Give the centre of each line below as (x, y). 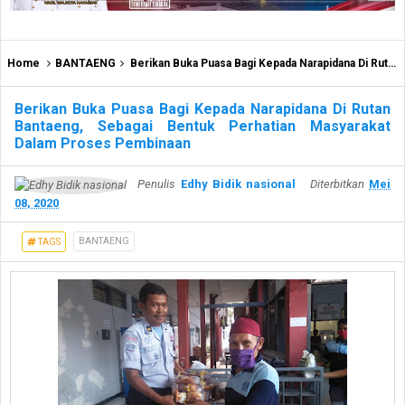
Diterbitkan (339, 184)
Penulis (157, 184)
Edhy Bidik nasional (238, 184)
